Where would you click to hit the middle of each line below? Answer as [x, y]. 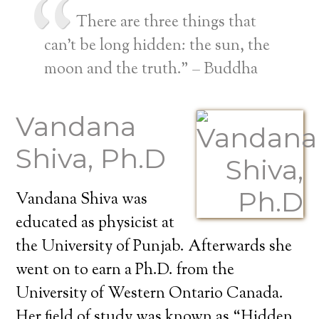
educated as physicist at [95, 224]
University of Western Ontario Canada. [150, 294]
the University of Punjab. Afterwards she [154, 247]
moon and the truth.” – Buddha [151, 70]
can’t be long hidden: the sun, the [157, 46]
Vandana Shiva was [82, 200]
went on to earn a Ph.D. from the [125, 271]
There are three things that [167, 23]
